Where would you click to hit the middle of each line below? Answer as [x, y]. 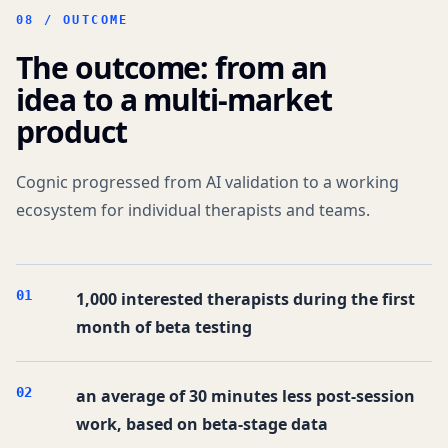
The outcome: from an [171, 67]
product [71, 131]
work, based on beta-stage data [202, 424]
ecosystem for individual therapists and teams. [193, 210]
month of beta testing [164, 327]
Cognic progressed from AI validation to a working [207, 182]
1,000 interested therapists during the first [245, 299]
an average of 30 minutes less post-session [245, 396]
